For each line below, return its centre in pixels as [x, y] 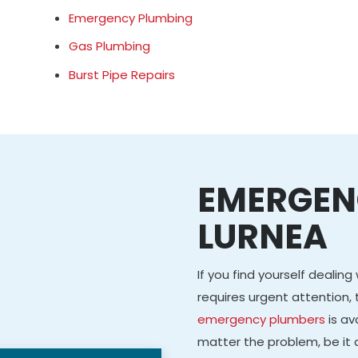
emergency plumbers [261, 319]
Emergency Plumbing [131, 18]
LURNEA [262, 237]
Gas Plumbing [110, 46]
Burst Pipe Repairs [122, 74]
